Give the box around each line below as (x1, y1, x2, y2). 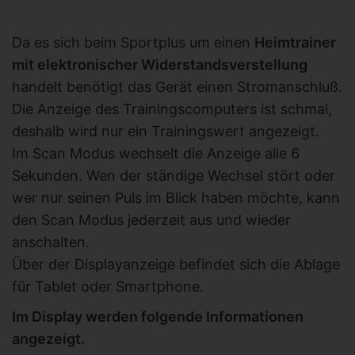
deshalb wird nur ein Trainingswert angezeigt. (12, 123, 319, 140)
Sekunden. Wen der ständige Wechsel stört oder (12, 167, 335, 185)
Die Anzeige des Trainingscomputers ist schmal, (12, 101, 332, 118)
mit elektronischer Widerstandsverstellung (12, 56, 307, 74)
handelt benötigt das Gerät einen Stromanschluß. (12, 78, 342, 96)
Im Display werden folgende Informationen (12, 308, 303, 326)
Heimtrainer (254, 34, 336, 52)
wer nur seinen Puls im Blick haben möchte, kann (12, 189, 340, 207)
